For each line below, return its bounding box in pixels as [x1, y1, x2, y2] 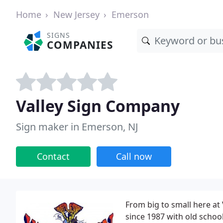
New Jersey [53, 8, 100, 20]
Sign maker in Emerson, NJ [16, 120, 138, 133]
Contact [37, 150, 70, 162]
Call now [116, 150, 152, 162]
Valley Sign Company [16, 95, 180, 116]
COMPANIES [47, 38, 113, 52]
